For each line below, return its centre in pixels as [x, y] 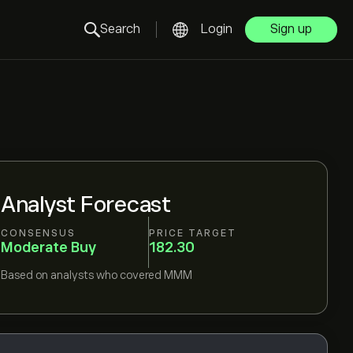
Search [120, 29]
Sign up [291, 29]
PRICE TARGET [192, 233]
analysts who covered [106, 275]
